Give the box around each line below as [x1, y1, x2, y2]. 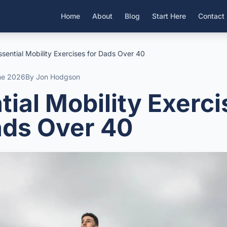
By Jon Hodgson [25, 72, 80, 81]
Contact [198, 12, 224, 20]
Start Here [152, 12, 186, 20]
